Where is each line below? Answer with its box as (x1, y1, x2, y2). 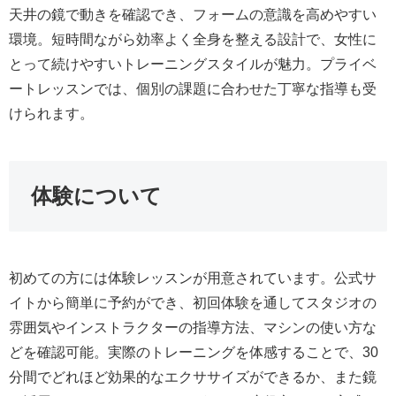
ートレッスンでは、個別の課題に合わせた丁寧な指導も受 (9, 81, 377, 97)
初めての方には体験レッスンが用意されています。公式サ (9, 270, 377, 286)
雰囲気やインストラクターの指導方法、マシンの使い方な (9, 320, 377, 336)
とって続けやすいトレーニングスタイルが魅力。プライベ (9, 57, 377, 72)
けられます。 (9, 106, 94, 122)
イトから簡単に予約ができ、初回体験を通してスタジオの (9, 295, 377, 311)
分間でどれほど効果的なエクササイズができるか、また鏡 (9, 369, 377, 385)
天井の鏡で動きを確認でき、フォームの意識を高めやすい (9, 7, 377, 23)
